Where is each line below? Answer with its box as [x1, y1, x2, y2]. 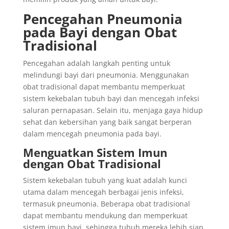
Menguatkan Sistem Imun [22, 145, 167, 160]
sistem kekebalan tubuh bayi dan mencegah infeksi [22, 94, 199, 103]
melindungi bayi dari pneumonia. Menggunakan [22, 70, 189, 80]
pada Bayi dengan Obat [22, 23, 177, 41]
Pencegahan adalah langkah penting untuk [22, 58, 170, 68]
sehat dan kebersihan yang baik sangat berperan [22, 117, 192, 127]
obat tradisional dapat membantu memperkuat [22, 82, 185, 91]
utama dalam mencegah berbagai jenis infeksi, [22, 187, 184, 197]
